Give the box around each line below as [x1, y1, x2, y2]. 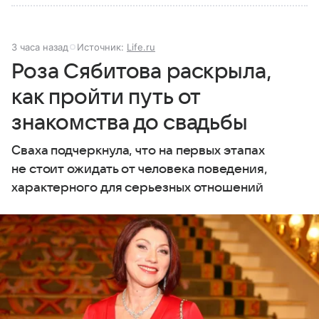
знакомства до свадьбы [11, 111, 248, 135]
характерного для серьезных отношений [11, 181, 263, 195]
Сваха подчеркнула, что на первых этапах [11, 144, 265, 158]
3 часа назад [11, 41, 68, 53]
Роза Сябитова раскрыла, [11, 60, 272, 84]
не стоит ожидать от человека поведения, [11, 162, 268, 177]
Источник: [77, 41, 127, 53]
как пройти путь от [11, 85, 201, 110]
